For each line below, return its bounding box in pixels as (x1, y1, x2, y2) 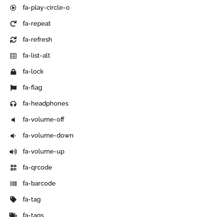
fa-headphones (23, 100, 69, 108)
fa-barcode (23, 180, 56, 187)
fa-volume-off (23, 116, 65, 124)
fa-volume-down (23, 132, 74, 139)
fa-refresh (23, 36, 53, 44)
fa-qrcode (23, 164, 53, 171)
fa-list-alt (23, 52, 51, 60)
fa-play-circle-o (23, 4, 70, 12)
